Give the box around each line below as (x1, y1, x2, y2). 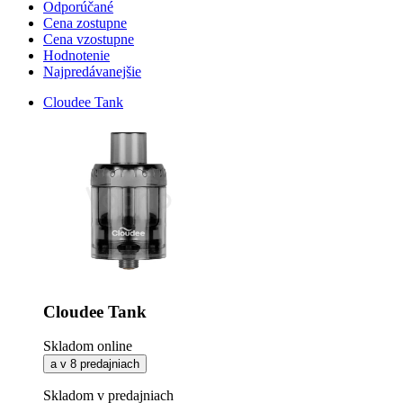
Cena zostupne (43, 14, 127, 31)
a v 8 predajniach (50, 357, 139, 372)
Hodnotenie (43, 47, 110, 63)
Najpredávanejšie (43, 63, 141, 79)
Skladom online (43, 338, 132, 354)
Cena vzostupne (43, 31, 134, 47)
